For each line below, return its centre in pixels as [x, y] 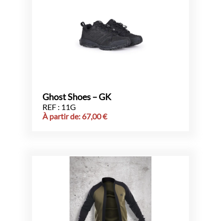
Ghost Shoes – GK [77, 97]
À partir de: [62, 116]
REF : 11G [59, 107]
